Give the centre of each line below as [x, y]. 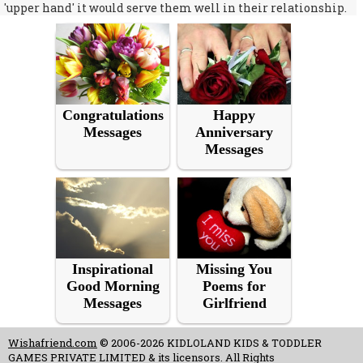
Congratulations [113, 115]
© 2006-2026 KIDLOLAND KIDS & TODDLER [209, 343]
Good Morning [113, 286]
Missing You [234, 269]
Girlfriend [234, 303]
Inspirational [113, 269]
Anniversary [234, 132]
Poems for [234, 286]
